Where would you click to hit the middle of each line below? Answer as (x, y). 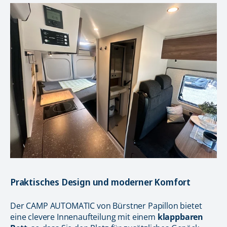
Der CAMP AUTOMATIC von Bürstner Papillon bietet (106, 205)
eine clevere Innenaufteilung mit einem (84, 217)
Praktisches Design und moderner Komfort (100, 182)
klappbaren (180, 217)
